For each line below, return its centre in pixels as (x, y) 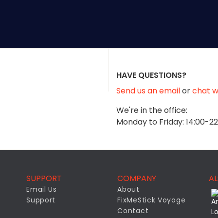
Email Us (42, 189)
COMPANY (137, 178)
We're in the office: (152, 110)
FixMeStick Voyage (152, 200)
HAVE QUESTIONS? (151, 75)
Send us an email (149, 91)
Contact (133, 211)
